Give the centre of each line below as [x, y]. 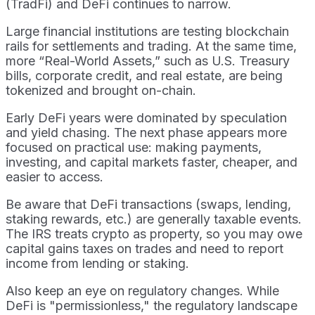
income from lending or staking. [97, 264]
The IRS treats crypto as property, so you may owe [154, 234]
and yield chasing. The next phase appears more [146, 133]
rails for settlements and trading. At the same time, [151, 46]
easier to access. [54, 177]
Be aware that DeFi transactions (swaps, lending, [148, 205]
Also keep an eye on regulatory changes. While [142, 291]
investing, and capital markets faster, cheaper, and [152, 162]
